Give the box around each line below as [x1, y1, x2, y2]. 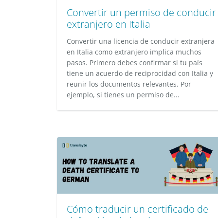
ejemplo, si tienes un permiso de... [67, 90, 180, 99]
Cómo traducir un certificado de [67, 202, 208, 216]
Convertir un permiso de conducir [67, 6, 216, 19]
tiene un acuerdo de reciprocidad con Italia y [67, 69, 213, 78]
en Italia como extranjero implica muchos [67, 47, 201, 56]
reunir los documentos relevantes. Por [67, 79, 191, 89]
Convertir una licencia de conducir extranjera [67, 36, 215, 46]
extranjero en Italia [67, 18, 150, 31]
